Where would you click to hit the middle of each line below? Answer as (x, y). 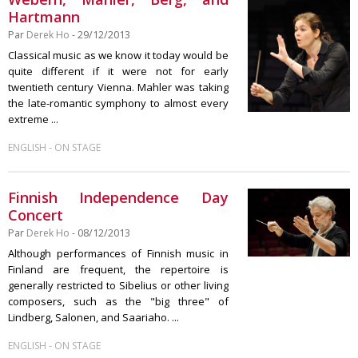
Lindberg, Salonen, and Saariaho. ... (93, 317)
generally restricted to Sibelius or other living (118, 285)
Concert (36, 215)
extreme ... (33, 119)
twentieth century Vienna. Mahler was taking (118, 87)
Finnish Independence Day (118, 197)
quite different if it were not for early (118, 71)
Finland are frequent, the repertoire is (118, 269)
